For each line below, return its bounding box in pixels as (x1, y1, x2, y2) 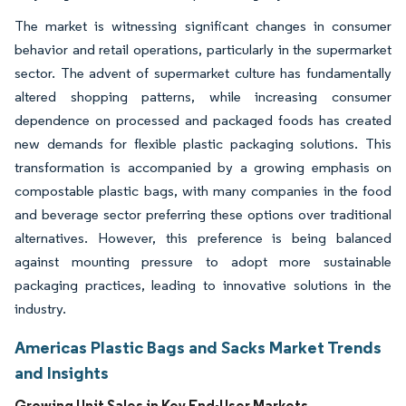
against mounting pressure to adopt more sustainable (14, 253, 391, 270)
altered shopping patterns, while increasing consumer (14, 88, 391, 105)
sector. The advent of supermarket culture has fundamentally (14, 64, 391, 82)
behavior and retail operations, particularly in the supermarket (14, 41, 391, 58)
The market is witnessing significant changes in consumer (14, 17, 391, 34)
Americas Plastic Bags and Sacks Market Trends (14, 336, 382, 358)
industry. (14, 300, 66, 317)
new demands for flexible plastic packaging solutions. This (14, 135, 391, 152)
